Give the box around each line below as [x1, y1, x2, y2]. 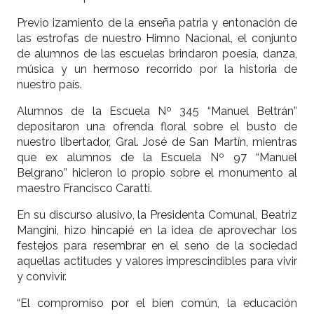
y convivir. [17, 270, 67, 284]
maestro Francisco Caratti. [17, 182, 152, 196]
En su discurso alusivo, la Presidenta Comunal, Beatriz [17, 208, 297, 222]
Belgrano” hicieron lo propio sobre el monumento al [17, 166, 297, 180]
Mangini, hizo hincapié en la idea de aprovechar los [17, 224, 297, 238]
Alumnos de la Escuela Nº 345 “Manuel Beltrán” [17, 104, 297, 118]
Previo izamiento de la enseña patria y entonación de [17, 16, 297, 30]
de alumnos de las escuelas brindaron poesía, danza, [17, 47, 297, 61]
